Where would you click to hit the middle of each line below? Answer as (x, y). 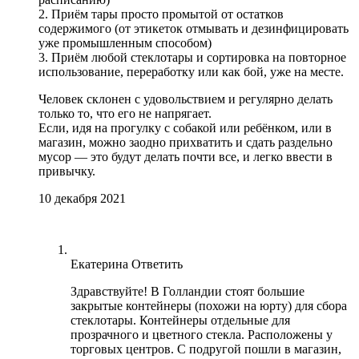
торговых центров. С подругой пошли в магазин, (206, 349)
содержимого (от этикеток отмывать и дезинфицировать (194, 28)
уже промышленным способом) (125, 42)
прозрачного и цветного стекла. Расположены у (202, 334)
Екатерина (99, 264)
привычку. (67, 171)
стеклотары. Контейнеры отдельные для (180, 320)
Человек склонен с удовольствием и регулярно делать (186, 99)
